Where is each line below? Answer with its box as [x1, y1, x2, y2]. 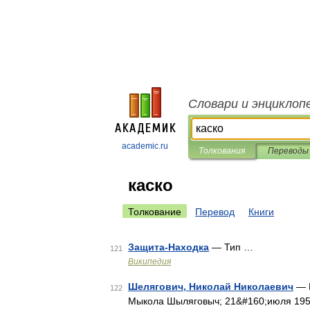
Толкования [199, 146, 245, 156]
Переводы [267, 146, 309, 156]
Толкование [128, 206, 181, 217]
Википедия [128, 257, 171, 266]
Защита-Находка [128, 241, 209, 253]
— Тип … [209, 241, 253, 253]
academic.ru [122, 141, 168, 151]
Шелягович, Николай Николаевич [128, 281, 293, 292]
